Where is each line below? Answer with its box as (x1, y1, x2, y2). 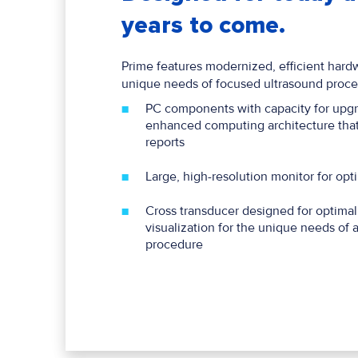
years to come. (121, 10, 285, 41)
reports (145, 134, 185, 151)
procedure (145, 237, 203, 253)
